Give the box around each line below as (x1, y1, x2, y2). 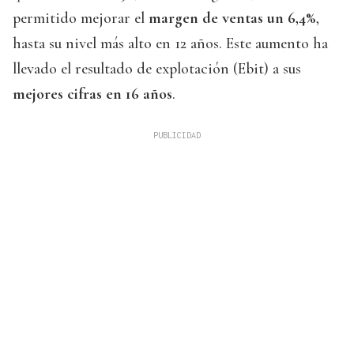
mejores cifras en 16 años (13, 85, 172, 104)
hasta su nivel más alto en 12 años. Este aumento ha (13, 34, 328, 54)
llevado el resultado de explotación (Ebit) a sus (13, 59, 301, 79)
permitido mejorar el (13, 9, 149, 28)
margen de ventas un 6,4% (149, 9, 316, 28)
